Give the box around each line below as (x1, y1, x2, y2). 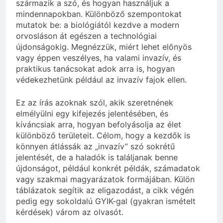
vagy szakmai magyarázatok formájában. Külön (16, 174, 195, 185)
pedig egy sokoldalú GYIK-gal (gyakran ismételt (16, 196, 196, 207)
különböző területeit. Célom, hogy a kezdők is (16, 130, 190, 141)
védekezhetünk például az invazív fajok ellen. (16, 75, 187, 85)
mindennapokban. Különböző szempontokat (16, 9, 182, 19)
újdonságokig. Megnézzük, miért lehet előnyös (16, 42, 192, 52)
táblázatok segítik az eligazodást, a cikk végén (16, 185, 194, 196)
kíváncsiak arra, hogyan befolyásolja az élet (16, 119, 181, 130)
